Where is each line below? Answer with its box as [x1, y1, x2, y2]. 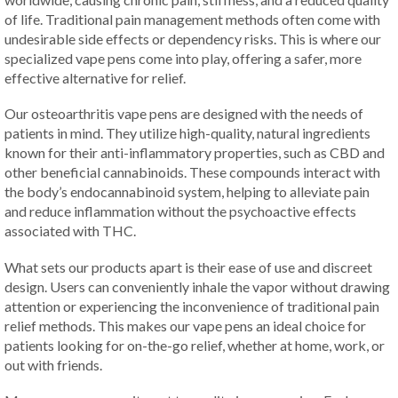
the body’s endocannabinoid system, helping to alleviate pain [4, 183, 370, 201]
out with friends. [4, 355, 102, 373]
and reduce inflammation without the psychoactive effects [4, 203, 356, 220]
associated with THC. [4, 222, 136, 240]
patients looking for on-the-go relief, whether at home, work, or [4, 336, 385, 354]
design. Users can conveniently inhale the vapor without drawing [4, 277, 390, 295]
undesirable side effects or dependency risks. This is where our [4, 29, 381, 47]
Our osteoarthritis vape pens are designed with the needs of [4, 105, 363, 123]
